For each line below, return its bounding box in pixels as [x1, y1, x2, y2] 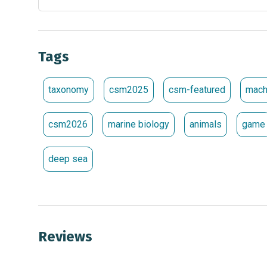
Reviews [38, 228, 92, 245]
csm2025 [109, 83, 148, 95]
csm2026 [48, 118, 88, 130]
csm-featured [169, 83, 225, 95]
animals [190, 118, 222, 130]
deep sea [48, 153, 88, 164]
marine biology [108, 118, 169, 130]
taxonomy [48, 83, 89, 95]
